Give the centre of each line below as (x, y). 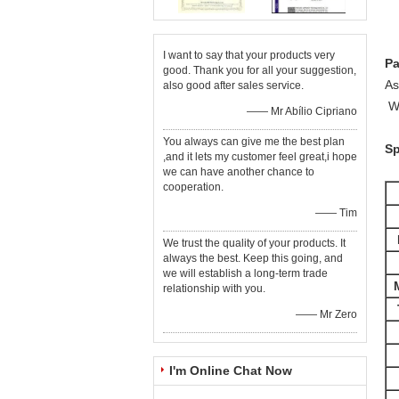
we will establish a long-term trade (245, 273)
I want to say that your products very (249, 55)
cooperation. (193, 187)
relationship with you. (214, 289)
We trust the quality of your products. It (254, 243)
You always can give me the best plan (254, 142)
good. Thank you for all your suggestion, (260, 70)
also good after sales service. (233, 85)
